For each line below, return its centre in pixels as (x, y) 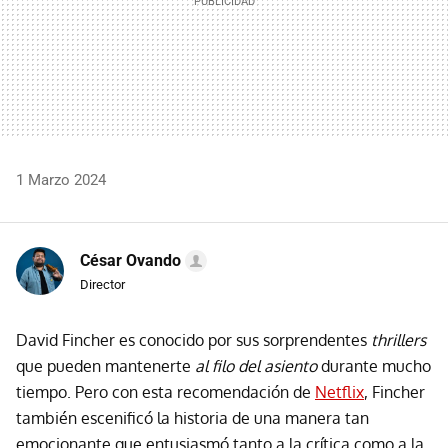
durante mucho (374, 366)
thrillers (398, 340)
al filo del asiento (256, 366)
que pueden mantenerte (105, 366)
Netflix (339, 392)
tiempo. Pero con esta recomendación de (165, 392)
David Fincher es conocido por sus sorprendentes (193, 340)
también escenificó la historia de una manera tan (192, 418)
